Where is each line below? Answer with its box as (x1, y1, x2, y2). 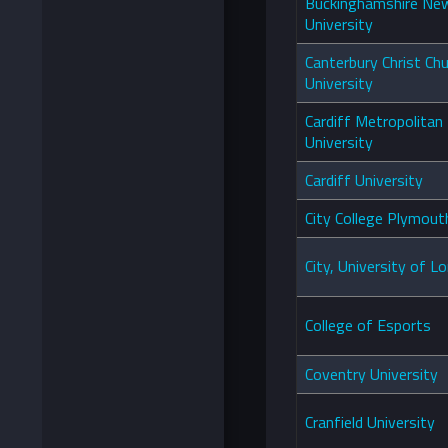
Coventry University (305, 362, 438, 387)
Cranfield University (305, 410, 435, 435)
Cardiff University (305, 168, 423, 193)
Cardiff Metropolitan (305, 109, 443, 134)
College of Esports (305, 313, 431, 338)
